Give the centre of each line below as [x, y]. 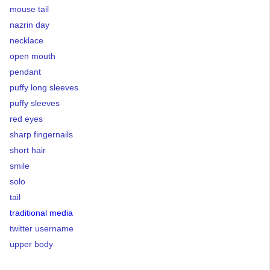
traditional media [41, 212]
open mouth [33, 56]
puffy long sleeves [44, 87]
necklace [27, 40]
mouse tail [29, 9]
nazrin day [30, 24]
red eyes [26, 118]
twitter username [42, 228]
